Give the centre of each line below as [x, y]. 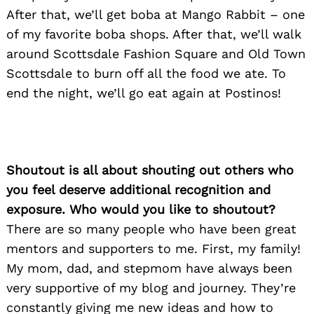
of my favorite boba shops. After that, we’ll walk [154, 34]
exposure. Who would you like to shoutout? [141, 210]
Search [49, 142]
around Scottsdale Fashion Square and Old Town [156, 54]
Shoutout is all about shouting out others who [150, 170]
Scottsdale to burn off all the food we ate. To [146, 74]
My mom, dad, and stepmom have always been [149, 268]
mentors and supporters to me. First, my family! [153, 249]
